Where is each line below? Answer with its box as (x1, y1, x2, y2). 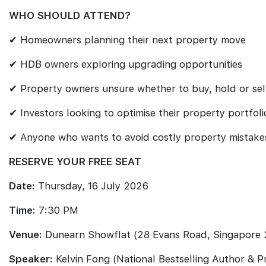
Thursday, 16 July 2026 (35, 180, 148, 192)
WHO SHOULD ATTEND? (9, 9, 131, 21)
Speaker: (9, 253, 53, 265)
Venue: (9, 229, 42, 240)
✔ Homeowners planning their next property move (9, 34, 246, 46)
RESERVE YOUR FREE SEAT (9, 156, 141, 167)
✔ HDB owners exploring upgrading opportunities (9, 58, 242, 70)
